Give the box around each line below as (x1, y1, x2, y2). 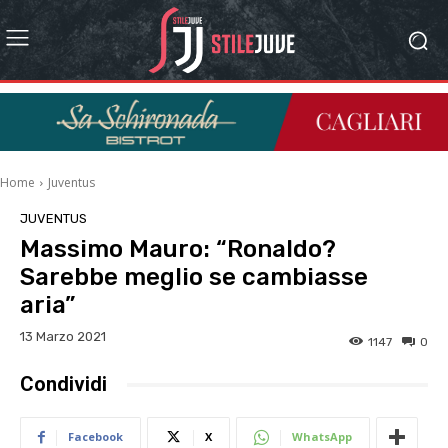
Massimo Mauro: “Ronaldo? (20, 235, 336, 264)
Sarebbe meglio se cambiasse (20, 263, 368, 292)
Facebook (68, 429, 123, 445)
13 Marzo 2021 (20, 329, 106, 345)
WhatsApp (292, 429, 352, 445)
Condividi (20, 372, 107, 397)
